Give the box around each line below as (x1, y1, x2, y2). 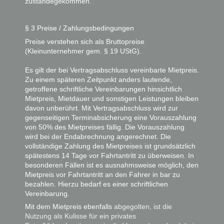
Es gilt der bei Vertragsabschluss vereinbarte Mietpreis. (25, 65, 199, 74)
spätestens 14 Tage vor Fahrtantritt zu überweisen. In (25, 151, 194, 159)
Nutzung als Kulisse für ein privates (25, 212, 136, 220)
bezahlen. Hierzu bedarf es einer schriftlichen (25, 179, 168, 188)
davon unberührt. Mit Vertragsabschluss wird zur (25, 103, 178, 112)
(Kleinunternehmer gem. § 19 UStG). (25, 46, 141, 55)
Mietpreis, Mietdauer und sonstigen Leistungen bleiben (25, 94, 198, 102)
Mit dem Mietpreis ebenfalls (25, 202, 114, 211)
